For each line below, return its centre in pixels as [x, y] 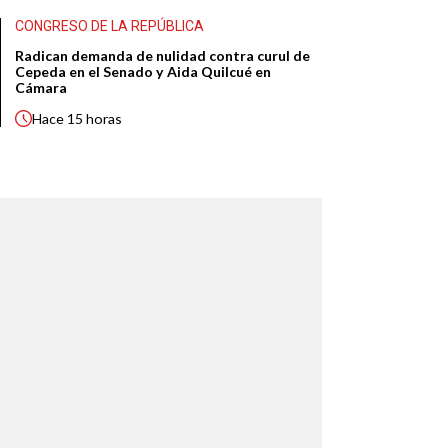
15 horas [95, 119]
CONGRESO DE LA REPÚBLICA [110, 26]
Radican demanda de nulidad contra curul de [163, 56]
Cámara [41, 88]
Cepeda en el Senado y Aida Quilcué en [143, 72]
